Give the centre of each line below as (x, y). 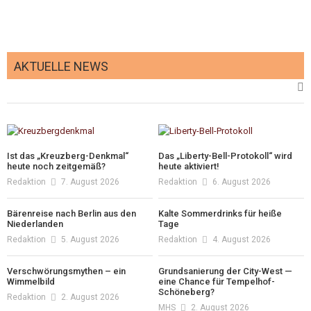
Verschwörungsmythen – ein (66, 271)
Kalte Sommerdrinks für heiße (220, 213)
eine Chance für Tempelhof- (217, 281)
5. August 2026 (90, 239)
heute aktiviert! (189, 166)
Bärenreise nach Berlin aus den (72, 213)
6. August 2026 (242, 182)
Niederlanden (35, 224)
